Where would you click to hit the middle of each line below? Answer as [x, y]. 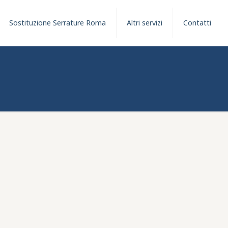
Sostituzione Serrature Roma [58, 23]
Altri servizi [145, 23]
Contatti [197, 23]
